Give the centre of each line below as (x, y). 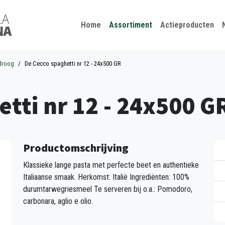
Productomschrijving (76, 148)
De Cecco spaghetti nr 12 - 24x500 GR (73, 64)
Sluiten (140, 10)
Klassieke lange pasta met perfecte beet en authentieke (111, 165)
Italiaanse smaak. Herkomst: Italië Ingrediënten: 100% (106, 177)
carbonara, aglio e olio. (58, 201)
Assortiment (130, 25)
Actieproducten (187, 25)
